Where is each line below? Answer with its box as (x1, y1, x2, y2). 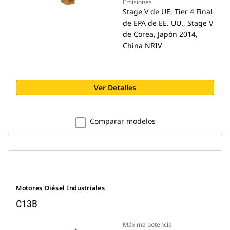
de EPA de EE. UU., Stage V (123, 18, 213, 28)
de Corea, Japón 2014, (123, 29, 198, 39)
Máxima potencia (123, 220, 172, 229)
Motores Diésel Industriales (16, 184, 105, 193)
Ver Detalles (94, 83, 136, 92)
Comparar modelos (89, 116, 156, 126)
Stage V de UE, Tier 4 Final (123, 7, 213, 16)
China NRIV (123, 41, 162, 50)
